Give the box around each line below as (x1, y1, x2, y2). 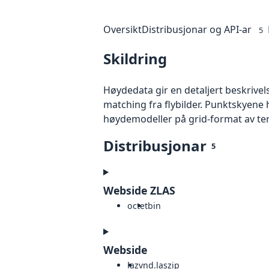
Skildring (103, 49, 167, 69)
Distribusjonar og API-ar (142, 23, 252, 37)
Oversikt (103, 23, 142, 37)
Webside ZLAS (103, 183, 175, 198)
